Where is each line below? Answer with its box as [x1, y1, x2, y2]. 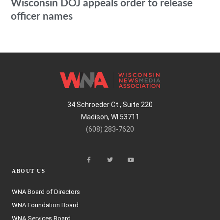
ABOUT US [12, 168, 45, 174]
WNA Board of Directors [12, 188, 80, 195]
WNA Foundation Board [12, 201, 79, 209]
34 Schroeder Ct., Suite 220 [67, 101, 153, 109]
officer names [11, 11, 73, 22]
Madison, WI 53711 [81, 113, 139, 121]
